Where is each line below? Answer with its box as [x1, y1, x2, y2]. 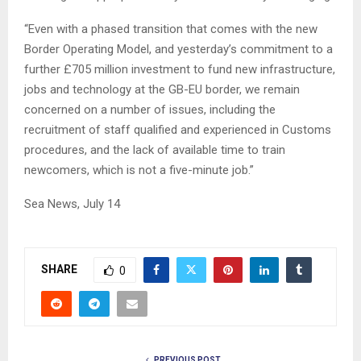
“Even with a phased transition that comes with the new [24, 22, 317, 37]
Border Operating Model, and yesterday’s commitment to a [24, 42, 333, 57]
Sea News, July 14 [24, 197, 120, 212]
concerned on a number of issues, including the [24, 102, 276, 118]
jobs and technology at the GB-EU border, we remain [24, 82, 300, 98]
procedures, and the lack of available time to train [24, 143, 285, 158]
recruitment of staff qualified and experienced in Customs [24, 122, 331, 138]
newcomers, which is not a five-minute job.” [24, 163, 254, 178]
